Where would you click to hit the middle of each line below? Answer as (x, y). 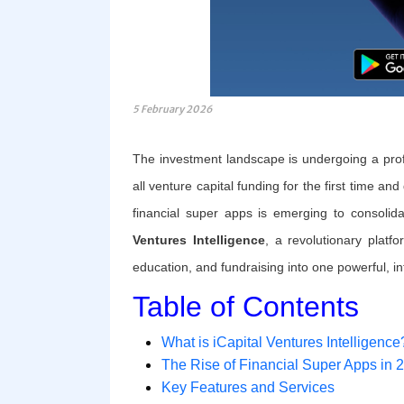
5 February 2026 (172, 110)
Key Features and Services (248, 388)
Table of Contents (246, 307)
